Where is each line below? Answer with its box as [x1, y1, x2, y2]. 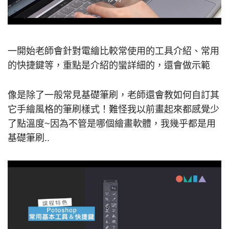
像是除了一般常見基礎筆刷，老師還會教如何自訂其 [8, 90, 219, 101]
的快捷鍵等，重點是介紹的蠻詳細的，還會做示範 [8, 60, 210, 71]
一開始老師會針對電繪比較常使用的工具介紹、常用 [8, 46, 219, 57]
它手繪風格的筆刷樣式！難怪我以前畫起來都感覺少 [8, 104, 219, 115]
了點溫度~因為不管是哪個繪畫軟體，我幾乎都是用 [8, 119, 216, 129]
